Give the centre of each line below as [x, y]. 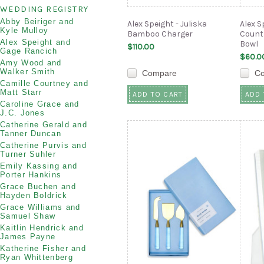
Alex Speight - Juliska [167, 24]
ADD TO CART [158, 95]
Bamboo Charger [160, 34]
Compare [159, 73]
